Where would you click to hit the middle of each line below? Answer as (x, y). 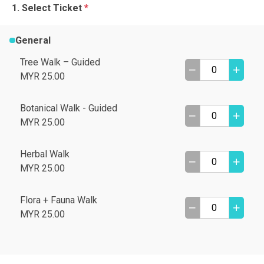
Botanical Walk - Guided (69, 108)
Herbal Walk (45, 154)
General (33, 40)
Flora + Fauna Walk (59, 200)
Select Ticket (53, 8)
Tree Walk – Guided (60, 62)
